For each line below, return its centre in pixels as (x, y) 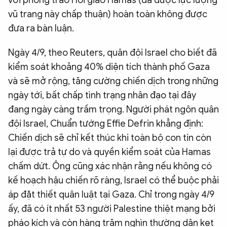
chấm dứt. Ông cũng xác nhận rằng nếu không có (110, 166)
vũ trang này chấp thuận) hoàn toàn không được (108, 14)
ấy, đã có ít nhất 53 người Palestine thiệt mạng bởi (112, 209)
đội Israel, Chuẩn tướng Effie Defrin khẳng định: (106, 123)
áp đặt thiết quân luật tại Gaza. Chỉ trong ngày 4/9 (111, 194)
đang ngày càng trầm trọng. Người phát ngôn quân (113, 109)
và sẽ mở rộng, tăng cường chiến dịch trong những (113, 81)
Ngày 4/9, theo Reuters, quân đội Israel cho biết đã (112, 52)
